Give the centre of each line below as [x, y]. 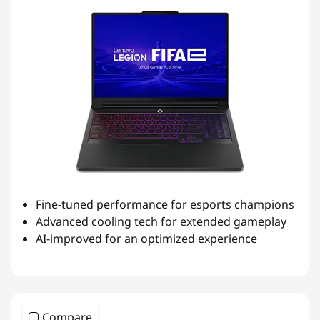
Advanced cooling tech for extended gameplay [161, 221]
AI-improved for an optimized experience [146, 238]
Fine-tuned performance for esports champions [165, 204]
